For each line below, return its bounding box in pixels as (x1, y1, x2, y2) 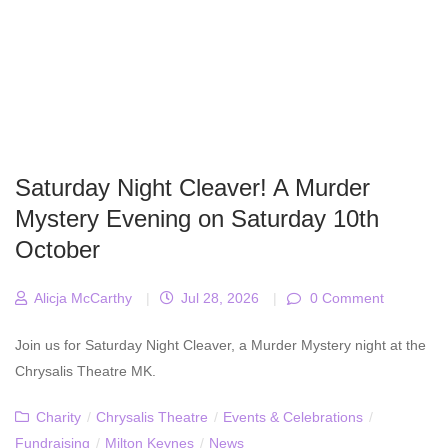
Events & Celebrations (223, 409, 363, 426)
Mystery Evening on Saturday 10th (15, 205, 379, 233)
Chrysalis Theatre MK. (15, 363, 156, 380)
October (15, 236, 100, 264)
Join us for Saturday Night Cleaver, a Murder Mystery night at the (15, 337, 426, 354)
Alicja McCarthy (30, 290, 132, 307)
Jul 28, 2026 (177, 290, 259, 307)
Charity (36, 409, 81, 426)
